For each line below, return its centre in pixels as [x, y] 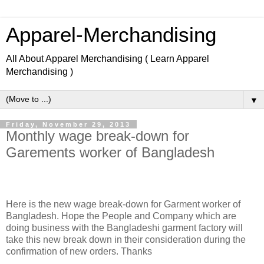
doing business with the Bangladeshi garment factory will [124, 227]
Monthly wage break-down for [98, 136]
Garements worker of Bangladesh [110, 152]
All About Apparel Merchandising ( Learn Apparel [108, 59]
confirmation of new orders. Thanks [80, 251]
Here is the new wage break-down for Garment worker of [123, 204]
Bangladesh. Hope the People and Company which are [121, 216]
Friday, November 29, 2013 [68, 124]
